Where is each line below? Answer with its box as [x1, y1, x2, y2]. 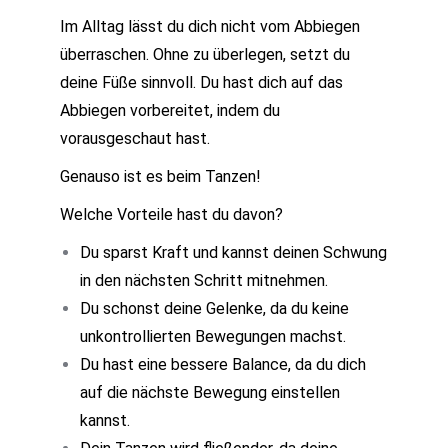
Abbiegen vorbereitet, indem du [60, 100, 280, 120]
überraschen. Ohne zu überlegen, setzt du [60, 44, 350, 64]
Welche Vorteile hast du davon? [60, 204, 283, 224]
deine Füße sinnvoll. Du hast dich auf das [60, 72, 343, 92]
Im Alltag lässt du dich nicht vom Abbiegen [60, 16, 360, 36]
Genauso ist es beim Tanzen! [60, 166, 261, 186]
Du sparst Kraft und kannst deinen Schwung [80, 242, 387, 262]
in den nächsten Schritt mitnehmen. [80, 270, 328, 290]
